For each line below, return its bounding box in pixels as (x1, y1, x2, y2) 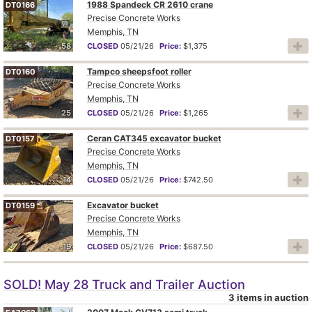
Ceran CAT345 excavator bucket (86, 132, 221, 143)
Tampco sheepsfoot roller (86, 65, 192, 77)
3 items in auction (228, 291, 309, 303)
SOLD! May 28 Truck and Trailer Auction (3, 276, 245, 292)
